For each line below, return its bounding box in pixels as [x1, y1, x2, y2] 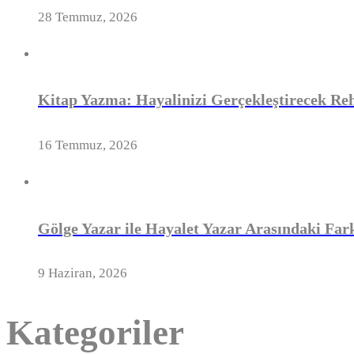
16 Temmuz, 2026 [38, 137, 137, 153]
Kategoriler [6, 312, 184, 352]
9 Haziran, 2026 [38, 265, 127, 281]
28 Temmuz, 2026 [38, 9, 137, 24]
